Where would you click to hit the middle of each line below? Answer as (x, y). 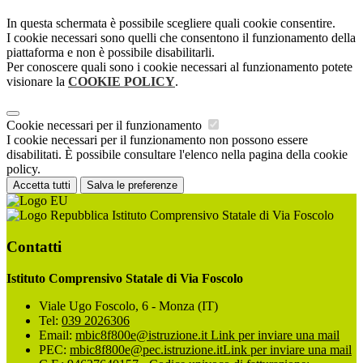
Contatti (34, 246)
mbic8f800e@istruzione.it (143, 335)
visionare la (37, 82)
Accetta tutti (42, 186)
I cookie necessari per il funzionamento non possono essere (157, 140)
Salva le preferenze (132, 186)
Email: (57, 335)
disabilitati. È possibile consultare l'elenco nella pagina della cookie (177, 155)
